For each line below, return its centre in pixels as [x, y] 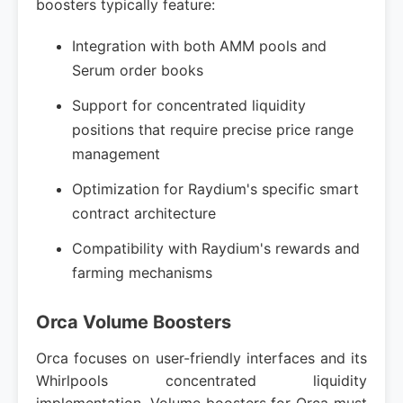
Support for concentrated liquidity [189, 105]
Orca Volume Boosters [134, 322]
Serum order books [138, 70]
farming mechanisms [142, 273]
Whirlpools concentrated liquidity [201, 381]
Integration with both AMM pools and [199, 46]
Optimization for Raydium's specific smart [215, 189]
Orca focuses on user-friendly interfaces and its [201, 358]
